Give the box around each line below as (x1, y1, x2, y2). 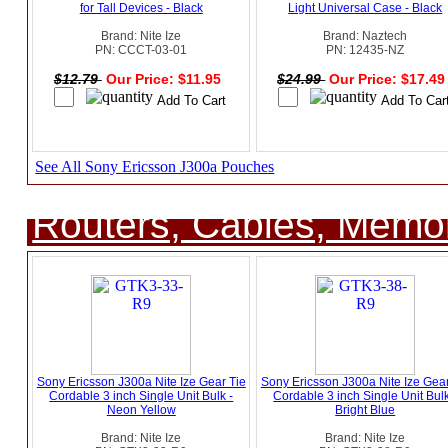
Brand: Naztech (323, 29, 408, 44)
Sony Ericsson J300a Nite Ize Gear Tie (36, 375, 246, 390)
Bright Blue (335, 403, 396, 418)
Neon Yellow (106, 403, 176, 418)
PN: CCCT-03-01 (95, 43, 188, 58)
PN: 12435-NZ (326, 43, 405, 58)
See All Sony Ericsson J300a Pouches (35, 158, 275, 176)
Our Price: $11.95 (105, 71, 225, 88)
